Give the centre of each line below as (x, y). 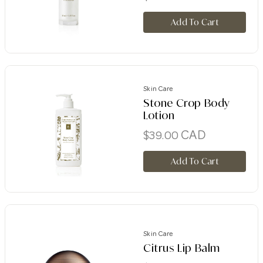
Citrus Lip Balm (182, 248)
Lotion (159, 115)
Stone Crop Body (187, 102)
